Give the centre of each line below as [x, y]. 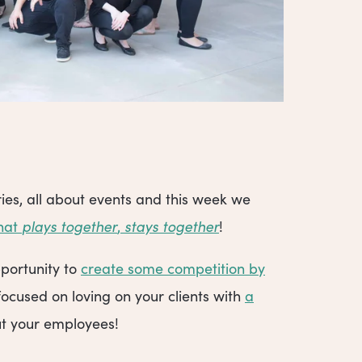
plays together [69, 226]
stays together [172, 226]
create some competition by [173, 269]
